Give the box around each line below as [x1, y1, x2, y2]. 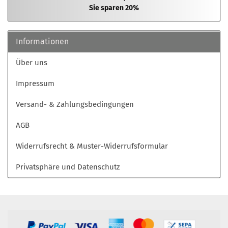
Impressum [16, 79, 54, 88]
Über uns [16, 58, 47, 67]
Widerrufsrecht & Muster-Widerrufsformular [16, 141, 168, 151]
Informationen [16, 37, 69, 46]
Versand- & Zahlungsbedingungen [16, 100, 134, 109]
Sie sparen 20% [89, 4, 139, 12]
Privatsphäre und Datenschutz [16, 162, 120, 172]
